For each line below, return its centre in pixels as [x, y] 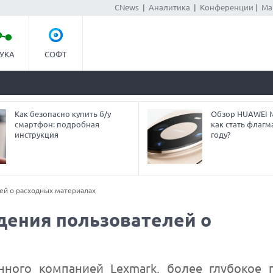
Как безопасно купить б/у [63, 114]
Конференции [226, 7]
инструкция [37, 135]
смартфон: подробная [57, 124]
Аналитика [169, 7]
